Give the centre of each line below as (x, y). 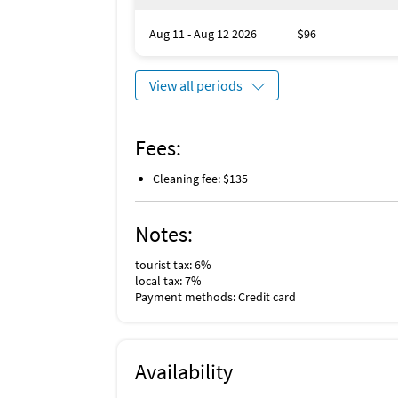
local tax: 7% (168, 281)
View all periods (196, 85)
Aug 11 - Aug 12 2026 (203, 34)
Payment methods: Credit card (215, 297)
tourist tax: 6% (173, 265)
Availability (184, 372)
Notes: (164, 234)
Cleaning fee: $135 (200, 179)
